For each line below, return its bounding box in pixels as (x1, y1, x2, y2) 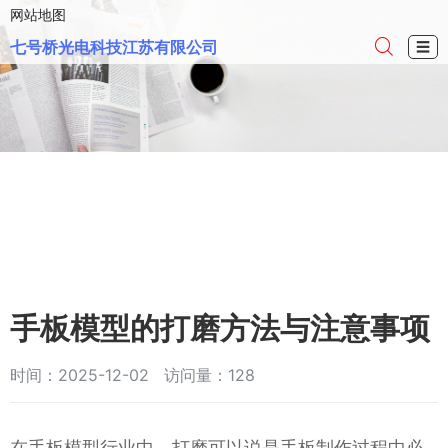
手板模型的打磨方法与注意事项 (10, 309, 430, 346)
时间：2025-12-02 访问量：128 (10, 364, 255, 385)
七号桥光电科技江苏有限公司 (10, 36, 218, 57)
